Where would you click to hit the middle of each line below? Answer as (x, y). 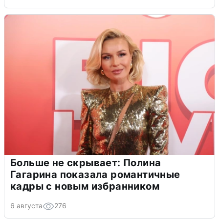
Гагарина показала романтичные (95, 174)
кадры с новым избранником (85, 186)
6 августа (26, 205)
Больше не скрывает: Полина (86, 163)
